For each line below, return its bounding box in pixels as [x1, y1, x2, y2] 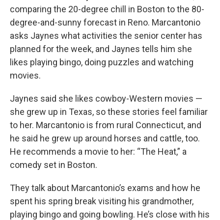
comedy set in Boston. [10, 160, 97, 170]
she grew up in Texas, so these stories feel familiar [10, 107, 208, 117]
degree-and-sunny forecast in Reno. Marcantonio [10, 17, 200, 28]
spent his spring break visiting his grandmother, [10, 196, 193, 207]
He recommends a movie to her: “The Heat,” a [10, 146, 187, 157]
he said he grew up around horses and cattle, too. [10, 133, 200, 144]
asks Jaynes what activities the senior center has [10, 30, 202, 41]
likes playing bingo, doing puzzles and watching [10, 57, 193, 68]
